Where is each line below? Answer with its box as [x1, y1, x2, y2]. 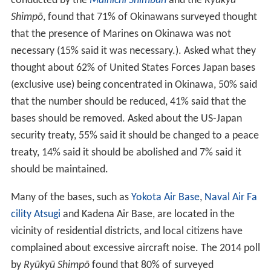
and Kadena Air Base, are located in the [60, 209, 235, 221]
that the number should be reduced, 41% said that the [10, 96, 246, 108]
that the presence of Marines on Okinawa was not [10, 28, 231, 41]
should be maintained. [10, 164, 108, 176]
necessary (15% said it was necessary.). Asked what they [10, 45, 256, 57]
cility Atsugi [10, 209, 60, 221]
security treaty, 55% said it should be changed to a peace [10, 130, 259, 142]
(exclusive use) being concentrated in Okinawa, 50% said [10, 79, 257, 91]
